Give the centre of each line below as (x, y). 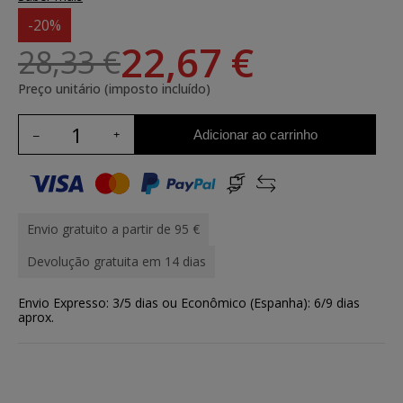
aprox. (36, 317)
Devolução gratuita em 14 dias (116, 261)
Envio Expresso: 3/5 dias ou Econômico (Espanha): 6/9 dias (189, 303)
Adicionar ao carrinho (255, 134)
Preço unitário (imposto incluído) (114, 89)
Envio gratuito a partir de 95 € (113, 229)
